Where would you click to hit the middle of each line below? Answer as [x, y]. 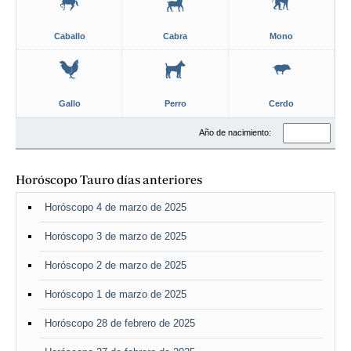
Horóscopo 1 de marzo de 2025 [116, 294]
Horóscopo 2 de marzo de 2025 [116, 265]
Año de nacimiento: [236, 132]
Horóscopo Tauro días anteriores [109, 179]
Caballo [69, 36]
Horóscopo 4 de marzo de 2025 [116, 207]
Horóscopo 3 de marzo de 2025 [116, 236]
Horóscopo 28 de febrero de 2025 [120, 323]
